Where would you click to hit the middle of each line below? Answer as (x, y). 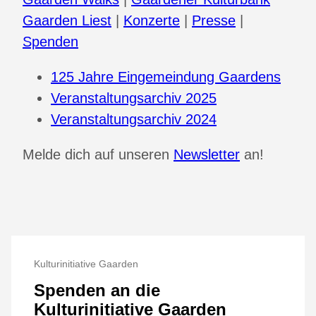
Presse (214, 21)
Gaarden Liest (67, 21)
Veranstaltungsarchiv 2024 (134, 120)
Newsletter (207, 155)
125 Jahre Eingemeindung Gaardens (166, 77)
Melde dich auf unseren (98, 155)
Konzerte (152, 21)
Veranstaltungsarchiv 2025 (134, 98)
